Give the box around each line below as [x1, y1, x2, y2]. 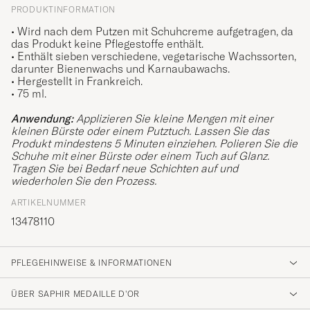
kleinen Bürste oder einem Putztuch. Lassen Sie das [11, 124, 269, 138]
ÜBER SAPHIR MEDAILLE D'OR [11, 289, 140, 300]
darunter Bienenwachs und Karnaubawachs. [11, 62, 230, 76]
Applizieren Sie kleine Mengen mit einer [73, 111, 273, 126]
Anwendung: [11, 111, 73, 126]
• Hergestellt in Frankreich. [11, 74, 143, 89]
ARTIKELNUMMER [11, 197, 86, 208]
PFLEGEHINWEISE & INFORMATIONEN [11, 257, 172, 268]
